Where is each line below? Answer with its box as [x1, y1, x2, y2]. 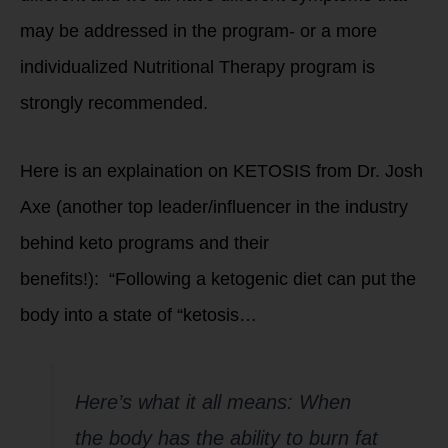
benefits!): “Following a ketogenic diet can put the [20, 268, 416, 289]
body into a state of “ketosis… [20, 304, 257, 325]
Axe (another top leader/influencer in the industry [20, 196, 408, 217]
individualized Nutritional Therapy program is [20, 57, 375, 77]
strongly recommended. [20, 93, 208, 113]
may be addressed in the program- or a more [20, 21, 377, 41]
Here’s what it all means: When [74, 391, 351, 413]
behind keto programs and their [20, 232, 269, 253]
